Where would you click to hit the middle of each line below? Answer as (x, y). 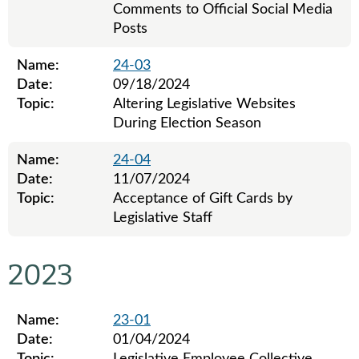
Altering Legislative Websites (204, 104)
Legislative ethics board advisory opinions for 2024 (167, 245)
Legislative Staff (163, 218)
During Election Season (187, 123)
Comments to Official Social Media (223, 10)
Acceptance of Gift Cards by (203, 199)
